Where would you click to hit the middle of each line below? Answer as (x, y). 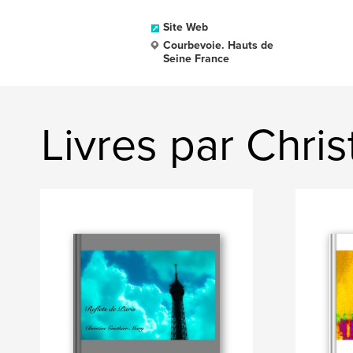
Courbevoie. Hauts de (218, 45)
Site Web (186, 27)
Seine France (196, 59)
